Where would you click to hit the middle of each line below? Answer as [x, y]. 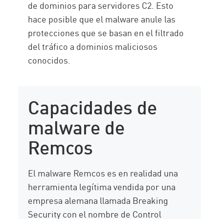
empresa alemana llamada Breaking [98, 200]
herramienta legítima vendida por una [102, 186]
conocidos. [49, 60]
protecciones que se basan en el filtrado [106, 33]
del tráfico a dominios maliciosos [93, 46]
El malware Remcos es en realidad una [103, 173]
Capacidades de [93, 106]
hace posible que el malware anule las [102, 19]
